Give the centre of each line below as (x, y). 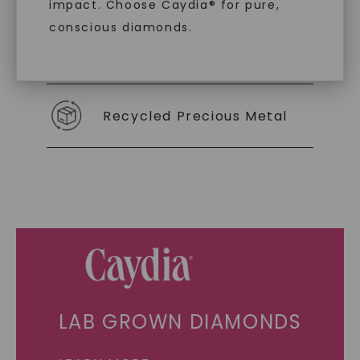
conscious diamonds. (121, 27)
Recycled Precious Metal (196, 116)
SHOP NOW (180, 115)
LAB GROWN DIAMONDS (180, 321)
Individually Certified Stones (208, 52)
